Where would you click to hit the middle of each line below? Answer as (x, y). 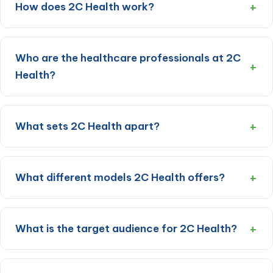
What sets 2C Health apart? (87, 126)
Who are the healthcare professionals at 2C (128, 58)
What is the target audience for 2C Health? (126, 229)
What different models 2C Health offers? (120, 178)
